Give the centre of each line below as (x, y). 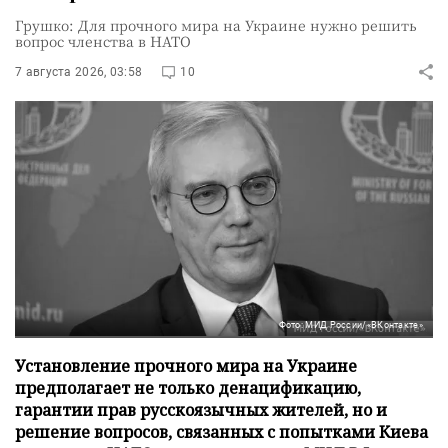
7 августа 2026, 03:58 (79, 71)
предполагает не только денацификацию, (188, 387)
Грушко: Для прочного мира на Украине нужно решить (216, 24)
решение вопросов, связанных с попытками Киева (221, 431)
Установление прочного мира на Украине (186, 365)
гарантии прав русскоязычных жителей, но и (201, 409)
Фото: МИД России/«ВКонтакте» (350, 324)
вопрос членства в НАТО (103, 40)
